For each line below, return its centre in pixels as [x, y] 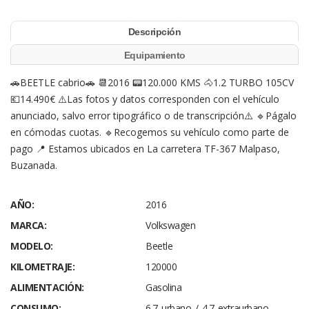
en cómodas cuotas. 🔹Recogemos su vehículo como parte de [150, 132]
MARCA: [28, 225]
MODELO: [32, 246]
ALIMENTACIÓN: [47, 287]
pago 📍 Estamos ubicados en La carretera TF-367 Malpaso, [145, 149]
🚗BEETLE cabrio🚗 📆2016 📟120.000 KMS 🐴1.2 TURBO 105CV [152, 82]
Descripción [154, 32]
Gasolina [163, 287]
